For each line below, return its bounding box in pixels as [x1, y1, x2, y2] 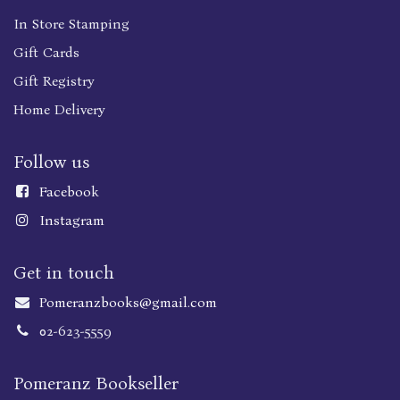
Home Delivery [13, 101, 105, 119]
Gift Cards [13, 44, 79, 62]
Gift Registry [13, 72, 95, 90]
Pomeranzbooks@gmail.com [38, 294, 217, 312]
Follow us [13, 151, 89, 173]
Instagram [38, 212, 104, 229]
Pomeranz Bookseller [13, 372, 179, 395]
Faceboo [38, 183, 91, 201]
